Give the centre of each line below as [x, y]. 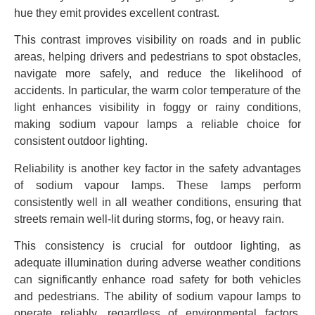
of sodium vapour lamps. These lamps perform [157, 185]
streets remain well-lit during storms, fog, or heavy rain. [149, 219]
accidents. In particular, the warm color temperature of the [157, 91]
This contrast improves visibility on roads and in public [157, 40]
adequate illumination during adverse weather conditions [157, 262]
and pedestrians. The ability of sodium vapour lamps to [157, 296]
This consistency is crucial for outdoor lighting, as [157, 245]
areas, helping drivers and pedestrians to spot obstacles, [157, 57]
